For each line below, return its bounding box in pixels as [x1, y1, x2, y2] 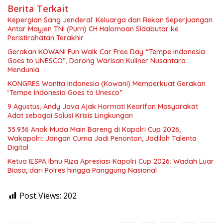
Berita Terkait [7, 2, 69, 15]
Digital [7, 143, 28, 152]
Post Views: [19, 190, 61, 202]
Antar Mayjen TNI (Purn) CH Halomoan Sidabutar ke [7, 24, 179, 34]
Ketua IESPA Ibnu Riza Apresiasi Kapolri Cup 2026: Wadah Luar [7, 157, 214, 166]
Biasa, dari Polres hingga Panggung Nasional [7, 166, 157, 175]
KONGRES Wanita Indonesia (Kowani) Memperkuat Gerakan [7, 79, 206, 89]
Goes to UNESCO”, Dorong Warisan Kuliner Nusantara [7, 56, 186, 66]
